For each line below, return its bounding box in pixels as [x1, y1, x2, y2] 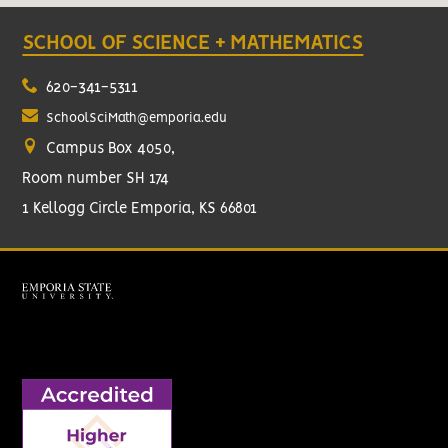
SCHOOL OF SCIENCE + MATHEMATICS [22, 34, 364, 54]
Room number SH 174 [22, 172, 170, 187]
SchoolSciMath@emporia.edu [46, 112, 228, 126]
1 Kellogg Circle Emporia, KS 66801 [22, 202, 258, 217]
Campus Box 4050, [42, 142, 176, 157]
